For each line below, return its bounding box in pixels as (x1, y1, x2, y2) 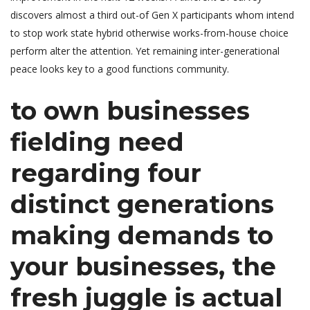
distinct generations (10, 188, 274, 219)
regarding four (10, 157, 201, 188)
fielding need (10, 126, 184, 157)
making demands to (10, 219, 273, 250)
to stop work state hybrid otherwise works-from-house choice (10, 26, 289, 39)
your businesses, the (10, 250, 276, 282)
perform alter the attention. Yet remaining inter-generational (10, 44, 280, 57)
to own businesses (10, 95, 250, 126)
